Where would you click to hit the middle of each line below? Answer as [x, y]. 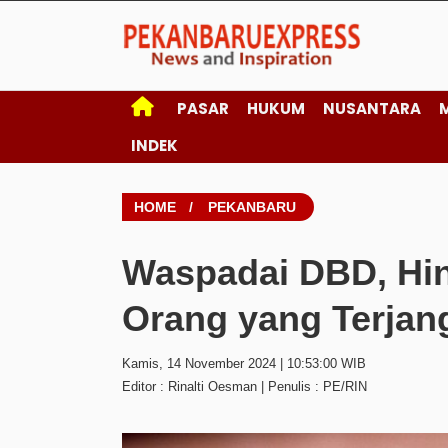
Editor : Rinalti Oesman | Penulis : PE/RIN [244, 387]
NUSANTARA [372, 108]
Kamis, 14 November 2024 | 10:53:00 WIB [244, 364]
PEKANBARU [252, 207]
